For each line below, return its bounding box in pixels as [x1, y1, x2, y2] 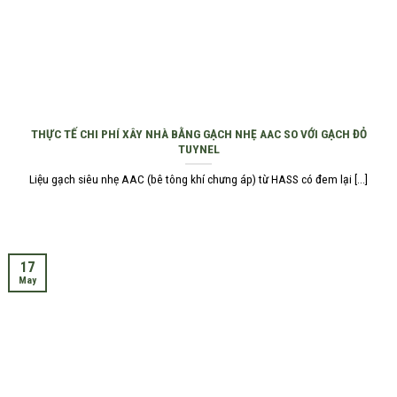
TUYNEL [177, 141, 220, 156]
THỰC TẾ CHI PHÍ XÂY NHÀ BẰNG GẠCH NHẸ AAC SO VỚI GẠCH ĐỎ [30, 126, 367, 141]
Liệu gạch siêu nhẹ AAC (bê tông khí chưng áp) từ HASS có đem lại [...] [29, 172, 368, 187]
